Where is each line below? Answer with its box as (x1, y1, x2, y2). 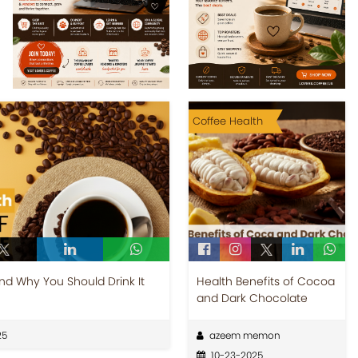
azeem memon (209, 328, 280, 342)
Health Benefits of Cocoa (196, 272, 335, 289)
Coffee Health (192, 113, 263, 129)
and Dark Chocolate (196, 289, 308, 306)
